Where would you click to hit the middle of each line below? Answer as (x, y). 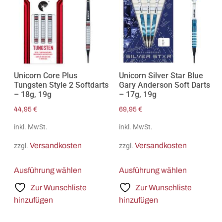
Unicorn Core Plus (45, 76)
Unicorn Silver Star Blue (161, 76)
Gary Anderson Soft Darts (165, 85)
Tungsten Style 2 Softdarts (61, 85)
